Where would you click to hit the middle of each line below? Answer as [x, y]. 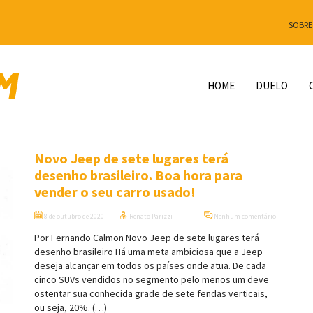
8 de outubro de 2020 [73, 217]
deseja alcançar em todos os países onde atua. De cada [150, 266]
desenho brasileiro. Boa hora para [138, 175]
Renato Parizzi [150, 217]
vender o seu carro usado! [115, 192]
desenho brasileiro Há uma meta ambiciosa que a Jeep [148, 252]
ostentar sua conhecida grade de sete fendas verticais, [151, 294]
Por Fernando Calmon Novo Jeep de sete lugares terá [147, 238]
